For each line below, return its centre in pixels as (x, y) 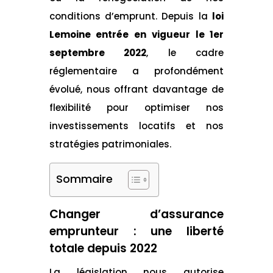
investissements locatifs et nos (136, 126)
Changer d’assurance (136, 214)
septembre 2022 (98, 52)
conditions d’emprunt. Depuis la (131, 16)
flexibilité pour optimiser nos (136, 107)
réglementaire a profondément (136, 71)
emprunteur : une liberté (136, 231)
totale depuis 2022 (103, 248)
